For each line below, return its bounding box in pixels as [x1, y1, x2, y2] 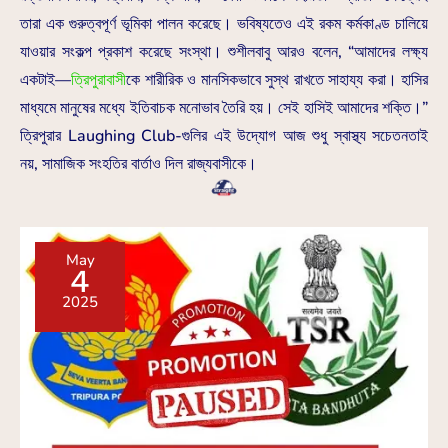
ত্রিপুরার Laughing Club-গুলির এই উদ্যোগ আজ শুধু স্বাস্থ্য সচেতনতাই [20, 125, 428, 148]
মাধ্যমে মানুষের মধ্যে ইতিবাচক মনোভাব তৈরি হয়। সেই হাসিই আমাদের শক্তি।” [20, 97, 428, 120]
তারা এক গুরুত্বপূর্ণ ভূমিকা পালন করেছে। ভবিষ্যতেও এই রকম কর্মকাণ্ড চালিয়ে [20, 13, 428, 36]
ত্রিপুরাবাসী [71, 69, 126, 92]
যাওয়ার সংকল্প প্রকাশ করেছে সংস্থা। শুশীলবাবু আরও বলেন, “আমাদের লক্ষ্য [20, 41, 428, 64]
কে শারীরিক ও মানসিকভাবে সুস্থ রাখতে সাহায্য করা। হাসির [126, 69, 428, 92]
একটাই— [20, 69, 71, 92]
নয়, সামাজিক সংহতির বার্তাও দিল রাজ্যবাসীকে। [20, 153, 257, 176]
